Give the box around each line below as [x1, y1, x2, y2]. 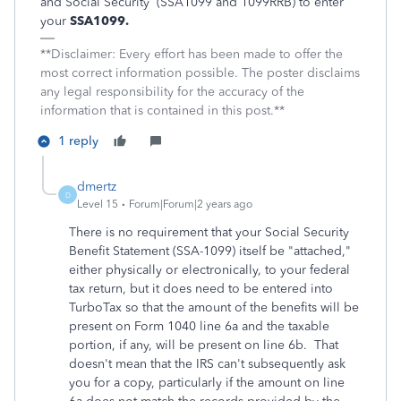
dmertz [77, 179, 116, 194]
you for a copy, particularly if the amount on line [69, 375, 345, 390]
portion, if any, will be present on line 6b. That [69, 337, 338, 353]
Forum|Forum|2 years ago [129, 198, 252, 210]
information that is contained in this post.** [40, 103, 285, 118]
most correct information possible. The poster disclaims [40, 65, 360, 81]
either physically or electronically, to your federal [69, 262, 350, 277]
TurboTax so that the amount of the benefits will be [69, 300, 359, 315]
